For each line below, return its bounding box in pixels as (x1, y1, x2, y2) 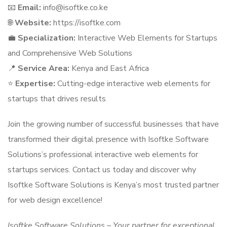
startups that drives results (8, 93, 106, 104)
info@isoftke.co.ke (41, 2, 108, 13)
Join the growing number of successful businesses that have (8, 119, 219, 130)
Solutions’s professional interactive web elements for (8, 149, 198, 160)
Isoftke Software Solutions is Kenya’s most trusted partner (8, 179, 219, 191)
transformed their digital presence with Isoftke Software (8, 134, 209, 145)
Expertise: (15, 78, 55, 89)
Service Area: (18, 63, 69, 74)
